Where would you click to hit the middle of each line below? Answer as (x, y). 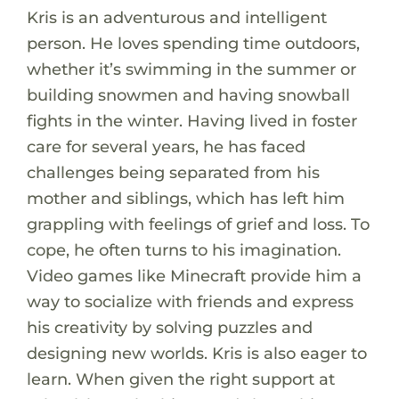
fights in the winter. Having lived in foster (191, 120)
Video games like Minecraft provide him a (194, 275)
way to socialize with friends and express (190, 301)
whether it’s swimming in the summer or (191, 69)
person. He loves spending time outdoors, (193, 43)
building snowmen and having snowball (188, 94)
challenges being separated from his (173, 172)
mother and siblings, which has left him (185, 198)
